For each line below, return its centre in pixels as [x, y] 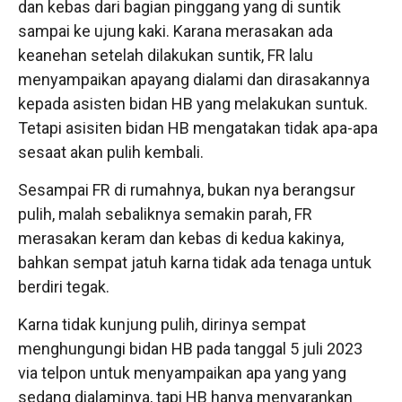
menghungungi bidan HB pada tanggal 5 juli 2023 [190, 348]
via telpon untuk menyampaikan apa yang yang [182, 372]
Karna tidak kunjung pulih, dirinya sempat [162, 324]
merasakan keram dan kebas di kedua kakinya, [181, 238]
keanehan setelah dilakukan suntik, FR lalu [166, 55]
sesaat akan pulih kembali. [111, 152]
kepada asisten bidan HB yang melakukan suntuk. [193, 103]
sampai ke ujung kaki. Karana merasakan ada [175, 31]
